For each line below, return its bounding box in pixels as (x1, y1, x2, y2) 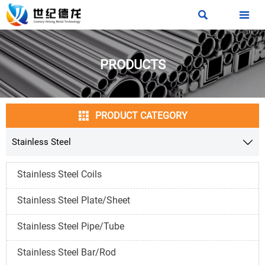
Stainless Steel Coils (17, 168, 102, 180)
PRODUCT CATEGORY (95, 110, 188, 122)
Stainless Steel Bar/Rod (17, 246, 116, 258)
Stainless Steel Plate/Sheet (17, 194, 130, 206)
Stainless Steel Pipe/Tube (17, 220, 124, 232)
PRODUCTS (99, 57, 166, 73)
